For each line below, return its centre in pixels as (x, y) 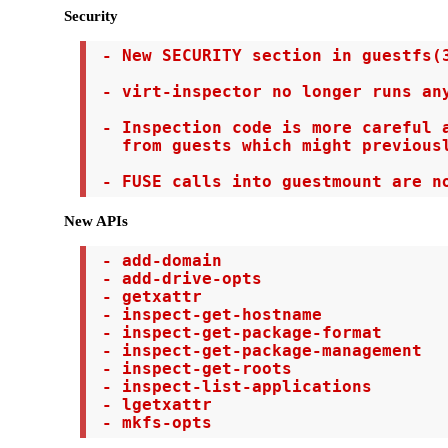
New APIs (96, 221)
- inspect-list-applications (231, 386)
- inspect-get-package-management (256, 350)
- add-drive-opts (176, 278)
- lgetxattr (151, 404)
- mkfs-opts (151, 422)
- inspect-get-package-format (236, 332)
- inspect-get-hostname (206, 314)
